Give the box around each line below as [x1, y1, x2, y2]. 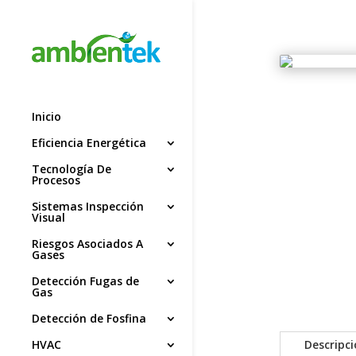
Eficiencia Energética [32, 135, 146, 151]
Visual [32, 210, 65, 226]
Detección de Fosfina [32, 311, 146, 327]
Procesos [32, 172, 80, 188]
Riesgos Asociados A [32, 236, 143, 252]
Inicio [32, 109, 61, 125]
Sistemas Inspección [32, 199, 144, 215]
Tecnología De [32, 161, 111, 177]
